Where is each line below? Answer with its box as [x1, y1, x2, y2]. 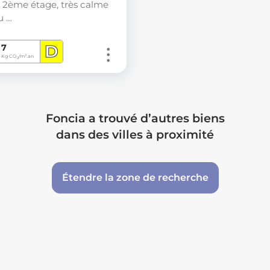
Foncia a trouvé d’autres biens [45, 111, 225, 126]
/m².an [19, 53, 34, 60]
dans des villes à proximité [56, 127, 214, 142]
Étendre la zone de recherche [61, 172, 209, 184]
